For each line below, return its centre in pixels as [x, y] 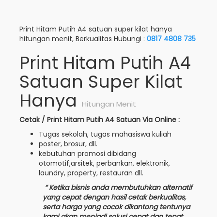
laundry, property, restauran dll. [91, 173]
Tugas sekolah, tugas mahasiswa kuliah [105, 134]
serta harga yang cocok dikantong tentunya [116, 207]
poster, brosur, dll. [68, 144]
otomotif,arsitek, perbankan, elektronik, [104, 163]
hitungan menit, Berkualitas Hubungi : [83, 39]
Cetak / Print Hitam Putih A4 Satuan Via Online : [100, 119]
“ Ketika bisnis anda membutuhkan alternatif [117, 187]
